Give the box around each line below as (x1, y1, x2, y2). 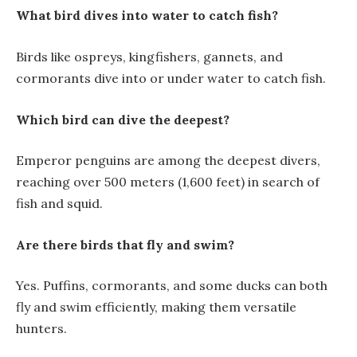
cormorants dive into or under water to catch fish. (16, 69, 326, 86)
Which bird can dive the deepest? (16, 111, 229, 127)
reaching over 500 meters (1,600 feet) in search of (16, 174, 320, 190)
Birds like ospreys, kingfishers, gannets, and (16, 48, 283, 65)
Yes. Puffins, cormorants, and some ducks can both (16, 277, 328, 294)
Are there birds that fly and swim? (16, 236, 234, 253)
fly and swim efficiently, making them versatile (16, 299, 296, 316)
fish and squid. (16, 195, 103, 212)
